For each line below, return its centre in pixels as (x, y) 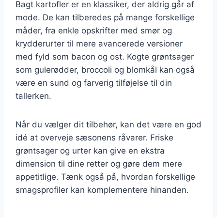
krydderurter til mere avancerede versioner (99, 43)
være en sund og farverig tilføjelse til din (94, 83)
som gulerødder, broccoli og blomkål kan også (105, 70)
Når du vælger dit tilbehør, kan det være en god (108, 124)
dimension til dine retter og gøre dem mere (99, 163)
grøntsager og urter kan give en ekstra (90, 150)
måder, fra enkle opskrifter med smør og (94, 30)
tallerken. (33, 96)
